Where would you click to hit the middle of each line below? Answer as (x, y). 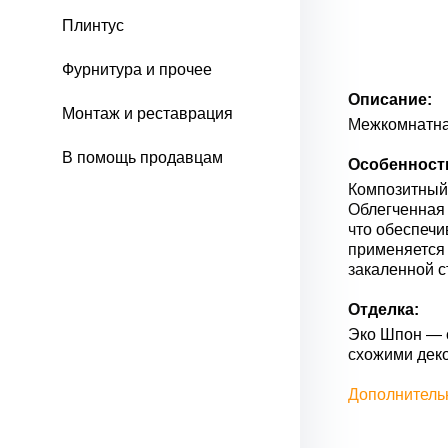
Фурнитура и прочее (137, 69)
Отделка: (383, 309)
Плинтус (93, 25)
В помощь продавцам (142, 157)
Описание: (390, 99)
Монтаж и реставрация (147, 113)
